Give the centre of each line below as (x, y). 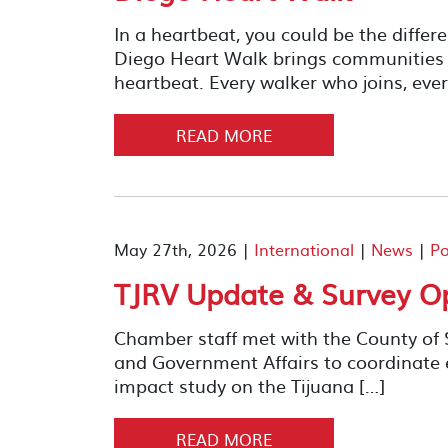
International (304, 249)
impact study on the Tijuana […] (249, 385)
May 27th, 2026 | (184, 249)
